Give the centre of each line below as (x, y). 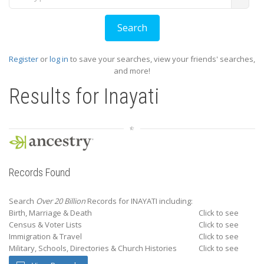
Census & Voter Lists (45, 225)
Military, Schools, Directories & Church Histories (93, 248)
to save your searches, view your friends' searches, (162, 59)
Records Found (39, 172)
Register (24, 59)
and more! (132, 71)
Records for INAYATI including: (139, 201)
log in (59, 59)
